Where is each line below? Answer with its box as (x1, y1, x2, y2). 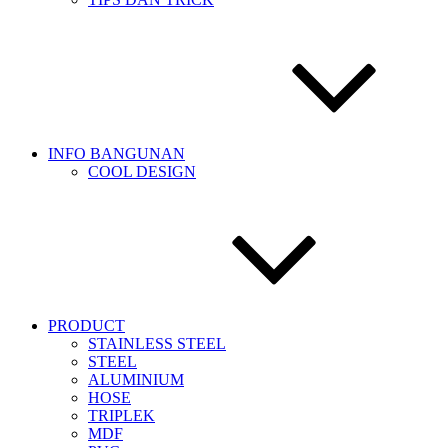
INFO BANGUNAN (48, 145, 185, 162)
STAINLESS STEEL (88, 335, 226, 352)
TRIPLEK (88, 407, 155, 424)
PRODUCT (48, 317, 125, 334)
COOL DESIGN (88, 163, 196, 180)
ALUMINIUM (88, 371, 184, 388)
